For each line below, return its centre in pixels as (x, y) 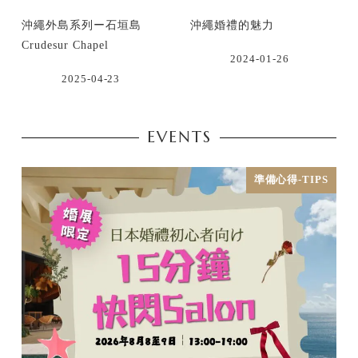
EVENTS (179, 137)
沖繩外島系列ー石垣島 (82, 25)
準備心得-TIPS (291, 180)
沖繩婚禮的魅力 (233, 25)
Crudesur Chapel (65, 45)
